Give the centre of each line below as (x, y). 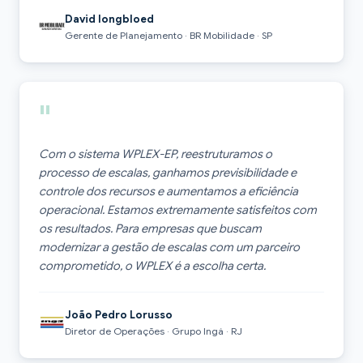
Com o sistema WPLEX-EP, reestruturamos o (156, 154)
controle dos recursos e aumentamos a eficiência (169, 191)
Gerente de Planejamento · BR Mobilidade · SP (169, 35)
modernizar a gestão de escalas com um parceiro (169, 247)
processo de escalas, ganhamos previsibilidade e (168, 172)
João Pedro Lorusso (119, 314)
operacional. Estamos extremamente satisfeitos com (178, 209)
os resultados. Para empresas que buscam (150, 228)
